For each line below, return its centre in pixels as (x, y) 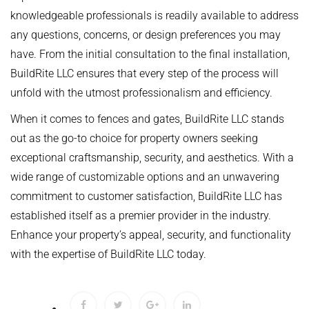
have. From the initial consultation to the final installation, (150, 54)
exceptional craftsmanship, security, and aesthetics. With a (152, 158)
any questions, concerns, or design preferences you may (146, 35)
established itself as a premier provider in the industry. (141, 216)
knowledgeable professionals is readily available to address (154, 16)
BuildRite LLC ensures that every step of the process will (144, 74)
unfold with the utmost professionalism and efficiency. (141, 93)
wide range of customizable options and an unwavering (145, 177)
